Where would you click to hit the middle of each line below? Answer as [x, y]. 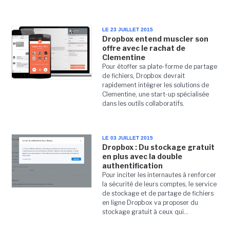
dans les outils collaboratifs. [143, 103]
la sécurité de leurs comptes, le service [159, 184]
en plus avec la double [142, 156]
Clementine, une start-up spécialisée [155, 94]
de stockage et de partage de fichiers [158, 193]
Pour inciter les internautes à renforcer [159, 175]
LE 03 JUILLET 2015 [127, 138]
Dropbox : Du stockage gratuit [158, 147]
